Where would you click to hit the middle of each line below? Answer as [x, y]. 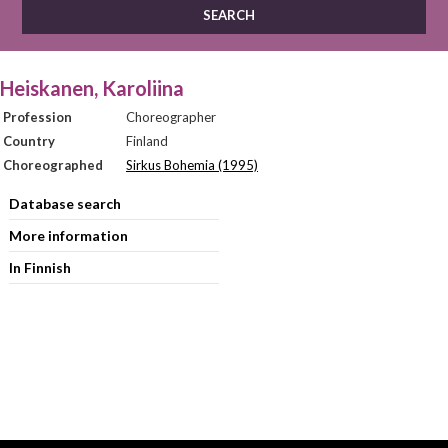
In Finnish [39, 267]
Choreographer [171, 117]
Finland [147, 141]
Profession [37, 117]
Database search [64, 203]
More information [68, 235]
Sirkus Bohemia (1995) [192, 165]
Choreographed [53, 165]
